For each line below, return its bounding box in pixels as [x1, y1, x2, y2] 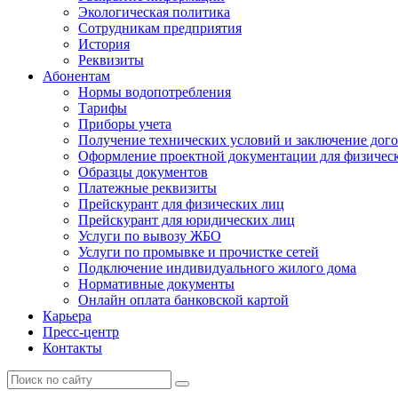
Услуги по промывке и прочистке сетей [78, 243, 319, 259]
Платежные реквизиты [78, 179, 217, 195]
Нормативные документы [78, 275, 235, 291]
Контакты [43, 339, 102, 355]
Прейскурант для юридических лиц [78, 211, 295, 227]
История [78, 36, 130, 52]
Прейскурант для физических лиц [78, 195, 284, 211]
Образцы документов [78, 163, 208, 179]
